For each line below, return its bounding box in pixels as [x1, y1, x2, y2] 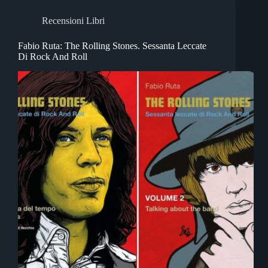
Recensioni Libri [42, 16, 105, 26]
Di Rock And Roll [18, 51, 87, 62]
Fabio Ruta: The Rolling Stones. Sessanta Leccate [18, 41, 206, 51]
